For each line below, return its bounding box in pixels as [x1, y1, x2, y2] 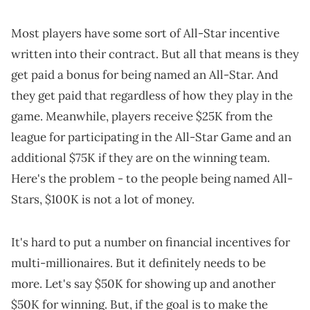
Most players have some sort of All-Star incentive [11, 26, 280, 42]
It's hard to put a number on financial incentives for [11, 235, 290, 250]
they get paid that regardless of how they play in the [11, 88, 293, 104]
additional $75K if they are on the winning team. [11, 150, 270, 166]
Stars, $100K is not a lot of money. [11, 192, 194, 208]
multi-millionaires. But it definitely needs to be [11, 255, 266, 271]
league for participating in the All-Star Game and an [11, 129, 291, 145]
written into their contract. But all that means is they [11, 46, 299, 62]
